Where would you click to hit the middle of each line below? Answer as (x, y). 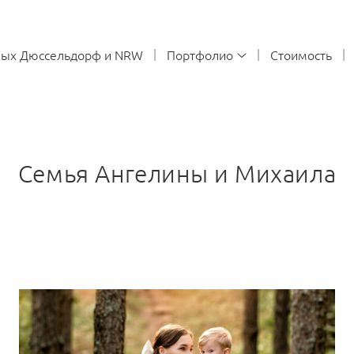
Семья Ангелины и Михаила (177, 174)
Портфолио (200, 54)
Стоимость (301, 54)
